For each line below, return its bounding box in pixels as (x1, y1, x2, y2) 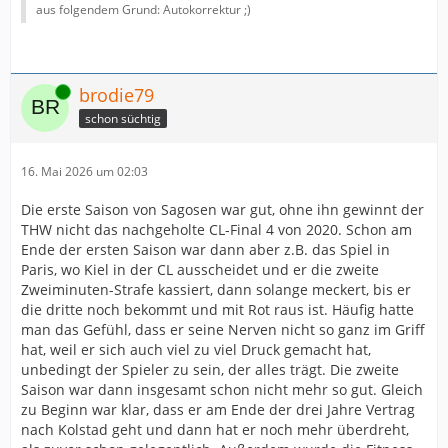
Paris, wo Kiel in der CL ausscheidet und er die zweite (21, 260, 379, 279)
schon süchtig (85, 109, 161, 127)
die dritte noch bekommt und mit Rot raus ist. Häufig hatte (21, 300, 414, 319)
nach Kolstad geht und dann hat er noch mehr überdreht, (21, 420, 409, 439)
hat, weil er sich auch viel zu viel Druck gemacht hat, (21, 340, 371, 359)
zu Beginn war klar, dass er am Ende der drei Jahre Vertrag (21, 400, 415, 419)
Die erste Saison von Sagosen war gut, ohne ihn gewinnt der (21, 200, 424, 219)
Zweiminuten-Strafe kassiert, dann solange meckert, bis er (21, 280, 411, 299)
